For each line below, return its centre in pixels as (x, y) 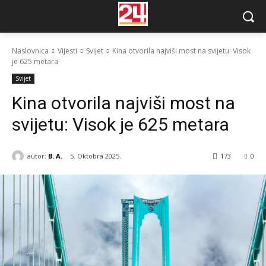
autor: (37, 156)
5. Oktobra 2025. (96, 156)
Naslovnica (30, 51)
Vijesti (67, 51)
